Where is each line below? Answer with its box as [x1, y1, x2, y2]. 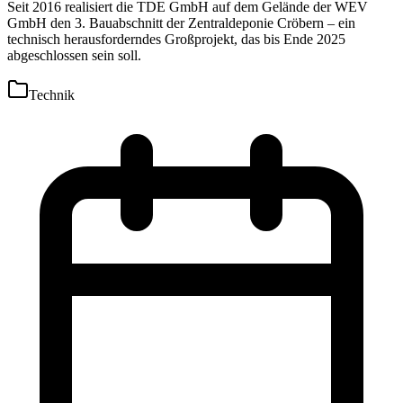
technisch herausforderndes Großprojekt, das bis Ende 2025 [7, 31, 345, 48]
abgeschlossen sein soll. [7, 48, 141, 64]
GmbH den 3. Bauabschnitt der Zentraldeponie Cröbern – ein [7, 15, 355, 31]
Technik [29, 87, 75, 103]
